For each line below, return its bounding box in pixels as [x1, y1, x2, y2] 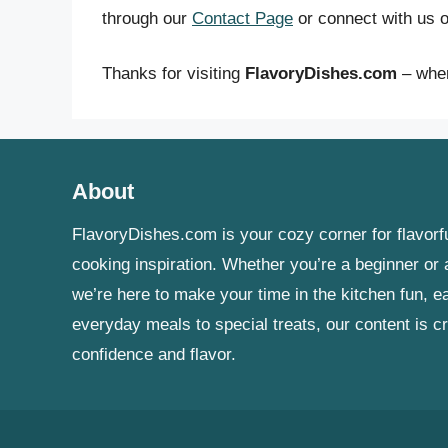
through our [102, 8, 192, 28]
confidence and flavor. [72, 345, 236, 364]
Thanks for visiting [102, 64, 245, 83]
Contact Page [192, 8, 293, 28]
